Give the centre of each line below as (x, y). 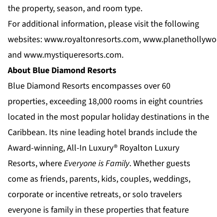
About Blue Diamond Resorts (62, 71)
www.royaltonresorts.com (92, 40)
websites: (26, 40)
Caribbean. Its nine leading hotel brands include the (102, 133)
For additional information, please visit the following (103, 24)
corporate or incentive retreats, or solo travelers (95, 195)
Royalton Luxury (149, 148)
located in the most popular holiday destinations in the (108, 117)
